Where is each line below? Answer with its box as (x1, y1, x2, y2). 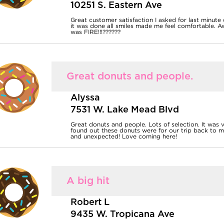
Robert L (70, 198, 110, 207)
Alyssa (70, 93, 100, 103)
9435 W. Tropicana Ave (70, 210, 175, 219)
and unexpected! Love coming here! (70, 133, 177, 140)
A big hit (66, 176, 109, 186)
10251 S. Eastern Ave (70, 1, 162, 10)
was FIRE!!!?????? (70, 28, 121, 35)
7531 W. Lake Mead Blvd (70, 105, 179, 115)
